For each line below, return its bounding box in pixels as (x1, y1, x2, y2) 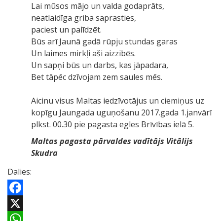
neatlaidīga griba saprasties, (31, 12, 136, 23)
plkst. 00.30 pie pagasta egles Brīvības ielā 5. (31, 118, 194, 130)
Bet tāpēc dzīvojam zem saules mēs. (31, 71, 162, 82)
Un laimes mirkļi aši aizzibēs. (31, 47, 136, 59)
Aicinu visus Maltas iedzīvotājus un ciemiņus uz (31, 95, 204, 106)
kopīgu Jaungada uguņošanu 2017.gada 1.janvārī (31, 107, 212, 118)
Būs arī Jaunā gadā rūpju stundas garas (31, 36, 178, 47)
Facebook (7, 197, 43, 209)
